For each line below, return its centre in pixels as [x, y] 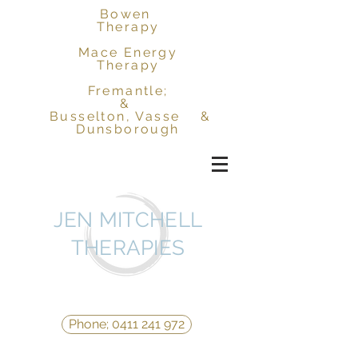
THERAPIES [128, 248]
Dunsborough [128, 129]
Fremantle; [128, 91]
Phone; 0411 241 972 [127, 324]
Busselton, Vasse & [128, 116]
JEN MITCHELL [128, 220]
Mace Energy [128, 52]
